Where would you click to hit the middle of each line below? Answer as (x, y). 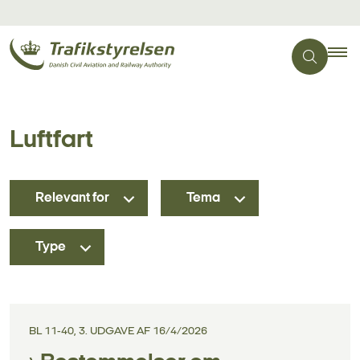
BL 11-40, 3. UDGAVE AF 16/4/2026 (118, 331)
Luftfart (51, 141)
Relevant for (72, 198)
